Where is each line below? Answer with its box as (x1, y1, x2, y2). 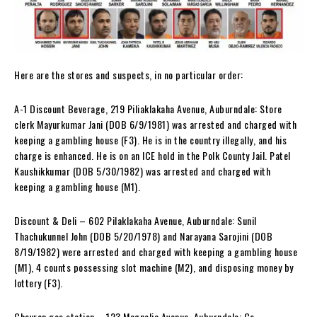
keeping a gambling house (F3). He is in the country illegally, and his (14, 132, 287, 148)
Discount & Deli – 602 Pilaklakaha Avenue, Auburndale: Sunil (14, 213, 257, 229)
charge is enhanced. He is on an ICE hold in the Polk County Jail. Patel (14, 148, 291, 163)
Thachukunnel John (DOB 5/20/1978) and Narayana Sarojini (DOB (14, 229, 272, 244)
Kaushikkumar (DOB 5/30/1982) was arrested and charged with (14, 163, 270, 179)
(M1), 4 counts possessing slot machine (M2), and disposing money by (14, 260, 294, 275)
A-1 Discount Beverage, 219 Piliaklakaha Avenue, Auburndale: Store (14, 101, 282, 117)
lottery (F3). (14, 275, 65, 291)
